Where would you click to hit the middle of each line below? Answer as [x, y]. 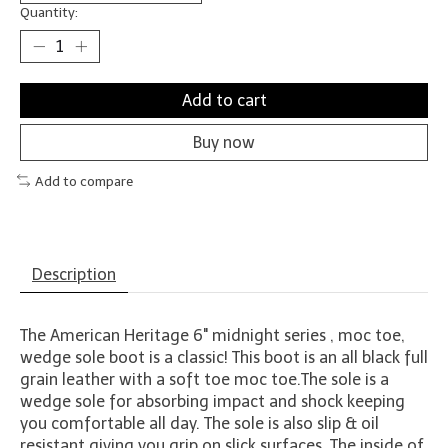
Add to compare [83, 180]
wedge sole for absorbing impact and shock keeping [212, 402]
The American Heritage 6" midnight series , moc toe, [212, 336]
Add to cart [224, 100]
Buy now [224, 142]
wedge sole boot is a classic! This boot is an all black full [224, 358]
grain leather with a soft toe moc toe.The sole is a [204, 380]
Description [74, 275]
